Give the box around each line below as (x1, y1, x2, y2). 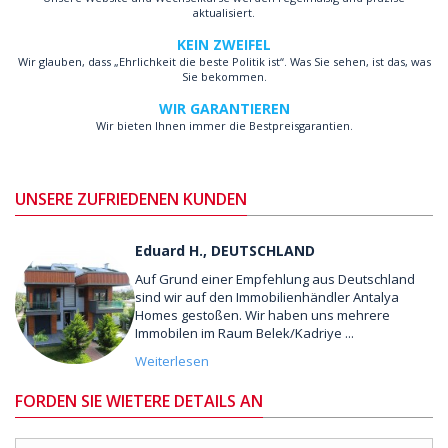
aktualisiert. (193, 5, 255, 20)
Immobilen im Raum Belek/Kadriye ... (135, 324, 354, 342)
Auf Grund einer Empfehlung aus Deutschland (135, 270, 415, 288)
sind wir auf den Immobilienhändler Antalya (135, 288, 399, 306)
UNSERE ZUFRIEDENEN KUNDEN (15, 188, 247, 210)
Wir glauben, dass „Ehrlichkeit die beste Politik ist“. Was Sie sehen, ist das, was (17, 54, 431, 69)
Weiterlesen (135, 352, 209, 370)
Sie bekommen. (181, 69, 267, 84)
